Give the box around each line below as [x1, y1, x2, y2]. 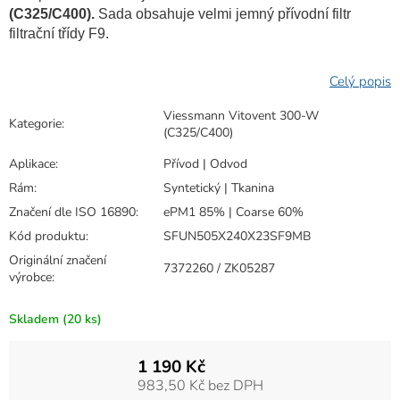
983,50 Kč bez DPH [137, 376, 263, 396]
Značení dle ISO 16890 [9, 204, 136, 221]
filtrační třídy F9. [9, 26, 109, 41]
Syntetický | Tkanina [163, 179, 274, 196]
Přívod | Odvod [163, 155, 247, 172]
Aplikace [9, 155, 55, 172]
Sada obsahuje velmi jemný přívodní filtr [98, 6, 351, 21]
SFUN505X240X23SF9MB [163, 228, 311, 245]
